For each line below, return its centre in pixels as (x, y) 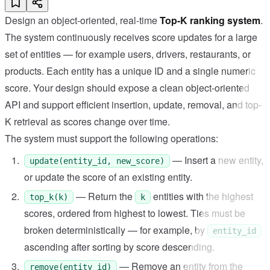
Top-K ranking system (210, 20)
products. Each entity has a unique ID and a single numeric (130, 71)
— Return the (105, 196)
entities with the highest (203, 196)
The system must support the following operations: (111, 139)
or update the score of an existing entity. (108, 177)
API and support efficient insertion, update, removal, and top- (133, 105)
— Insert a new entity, (218, 160)
